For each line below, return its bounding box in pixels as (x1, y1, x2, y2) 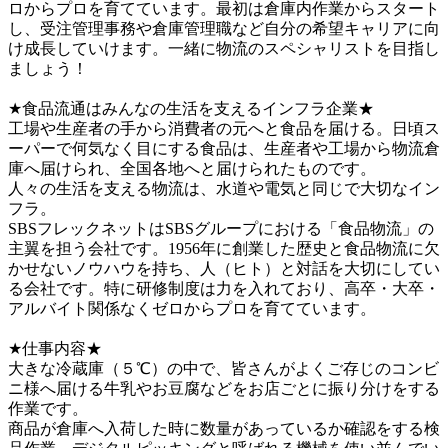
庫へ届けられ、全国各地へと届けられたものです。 (8, 160, 376, 178)
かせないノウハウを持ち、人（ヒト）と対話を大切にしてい (8, 260, 440, 278)
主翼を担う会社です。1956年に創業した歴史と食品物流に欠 (8, 240, 440, 258)
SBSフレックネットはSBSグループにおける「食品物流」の (8, 220, 434, 238)
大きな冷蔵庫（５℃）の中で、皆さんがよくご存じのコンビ (8, 360, 439, 378)
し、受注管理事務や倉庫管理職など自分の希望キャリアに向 (8, 20, 440, 38)
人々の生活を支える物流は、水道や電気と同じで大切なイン (8, 180, 440, 198)
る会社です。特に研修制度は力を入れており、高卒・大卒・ (8, 280, 440, 298)
